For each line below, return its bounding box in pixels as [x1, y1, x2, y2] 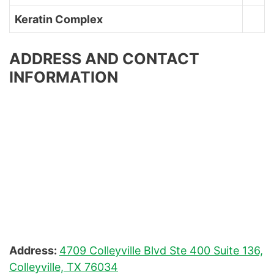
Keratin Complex [15, 13, 103, 26]
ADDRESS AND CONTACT [9, 50, 199, 68]
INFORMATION [9, 68, 118, 87]
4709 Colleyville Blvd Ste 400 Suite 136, [59, 244, 263, 257]
